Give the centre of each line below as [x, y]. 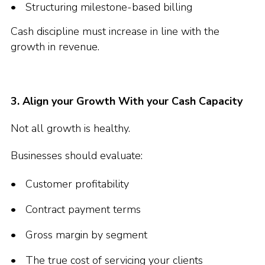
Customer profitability [77, 184]
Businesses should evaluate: [77, 156]
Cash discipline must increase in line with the [115, 31]
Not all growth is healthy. [70, 128]
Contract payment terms [83, 209]
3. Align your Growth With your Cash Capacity [127, 101]
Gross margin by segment [86, 235]
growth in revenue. [55, 47]
